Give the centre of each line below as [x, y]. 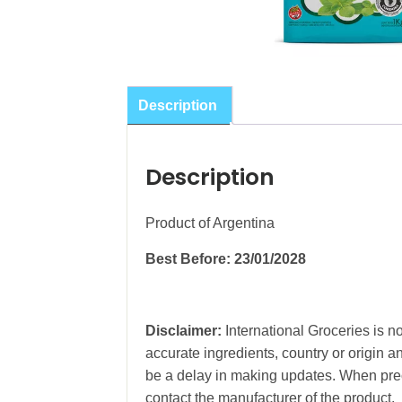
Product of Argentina [210, 223]
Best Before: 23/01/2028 [226, 258]
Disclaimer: [184, 330]
